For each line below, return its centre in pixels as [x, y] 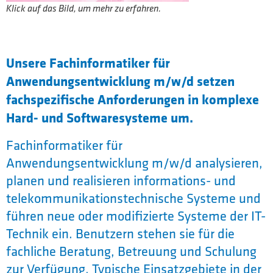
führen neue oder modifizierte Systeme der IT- [136, 216]
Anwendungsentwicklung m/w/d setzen [120, 81]
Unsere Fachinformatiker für [88, 63]
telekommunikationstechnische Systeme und [133, 198]
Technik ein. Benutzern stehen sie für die [120, 234]
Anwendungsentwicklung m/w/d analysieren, [134, 163]
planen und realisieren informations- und [121, 181]
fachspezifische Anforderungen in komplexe [133, 99]
